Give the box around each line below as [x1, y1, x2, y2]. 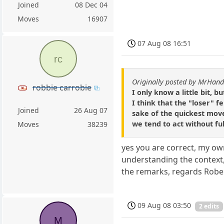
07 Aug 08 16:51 [137, 38, 191, 48]
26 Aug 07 [74, 105, 108, 115]
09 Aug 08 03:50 [137, 200, 191, 210]
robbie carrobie [32, 81, 91, 93]
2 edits [199, 201, 219, 210]
